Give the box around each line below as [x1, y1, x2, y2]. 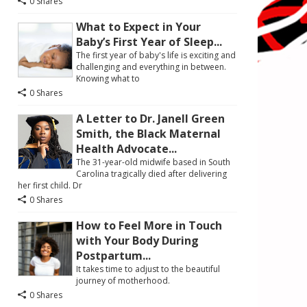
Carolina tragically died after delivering [76, 168, 227, 180]
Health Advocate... [76, 141, 177, 156]
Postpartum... [76, 248, 151, 263]
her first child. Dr [18, 180, 82, 191]
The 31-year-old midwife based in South [76, 156, 230, 168]
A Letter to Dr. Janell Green [76, 111, 225, 126]
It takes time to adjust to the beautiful [76, 263, 220, 275]
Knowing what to [76, 73, 140, 84]
